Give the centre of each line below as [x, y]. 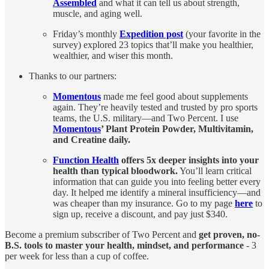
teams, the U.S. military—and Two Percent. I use [146, 118]
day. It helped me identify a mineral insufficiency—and [157, 193]
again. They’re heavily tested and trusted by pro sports [155, 107]
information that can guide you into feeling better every [157, 182]
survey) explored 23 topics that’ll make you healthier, [153, 45]
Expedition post [151, 34]
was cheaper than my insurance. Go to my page [144, 204]
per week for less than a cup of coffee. [77, 256]
